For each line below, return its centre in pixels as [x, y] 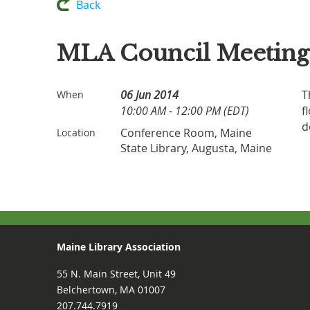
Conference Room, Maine [186, 133]
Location [76, 133]
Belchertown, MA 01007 [111, 290]
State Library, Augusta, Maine [196, 148]
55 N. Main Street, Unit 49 [116, 274]
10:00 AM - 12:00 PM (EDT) [185, 111]
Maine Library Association [119, 247]
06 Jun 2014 [149, 95]
